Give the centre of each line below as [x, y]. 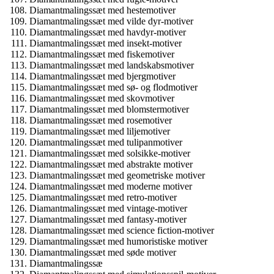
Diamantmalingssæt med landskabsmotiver [112, 65]
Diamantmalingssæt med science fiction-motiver [122, 230]
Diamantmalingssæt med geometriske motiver [117, 175]
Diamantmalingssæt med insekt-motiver [106, 43]
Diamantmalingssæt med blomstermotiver [109, 109]
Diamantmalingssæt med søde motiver [103, 252]
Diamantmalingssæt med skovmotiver [102, 98]
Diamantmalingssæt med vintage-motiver [108, 208]
